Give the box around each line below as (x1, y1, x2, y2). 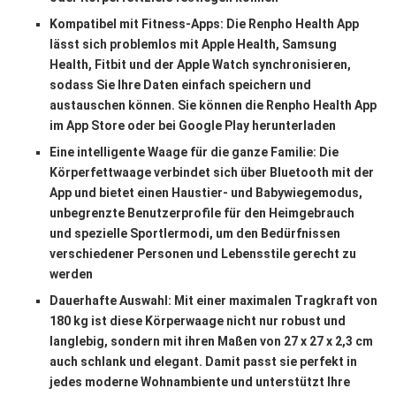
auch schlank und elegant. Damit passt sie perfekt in (49, 354, 357, 369)
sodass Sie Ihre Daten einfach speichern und (49, 77, 311, 92)
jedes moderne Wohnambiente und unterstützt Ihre (49, 374, 350, 389)
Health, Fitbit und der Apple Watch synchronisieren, (49, 57, 351, 72)
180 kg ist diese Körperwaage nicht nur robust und (49, 313, 346, 328)
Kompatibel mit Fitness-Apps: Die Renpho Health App (49, 16, 359, 31)
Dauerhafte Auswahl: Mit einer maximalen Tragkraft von (49, 293, 377, 308)
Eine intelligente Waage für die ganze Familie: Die (49, 144, 339, 159)
